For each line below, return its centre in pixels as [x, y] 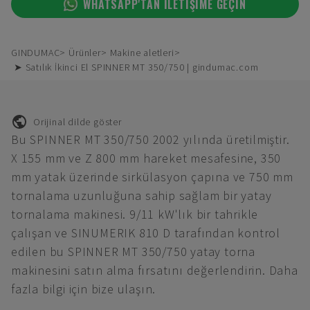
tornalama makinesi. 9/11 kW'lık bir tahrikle [135, 214]
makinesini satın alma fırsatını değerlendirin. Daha [155, 270]
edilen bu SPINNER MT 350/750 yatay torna [133, 252]
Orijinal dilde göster [77, 121]
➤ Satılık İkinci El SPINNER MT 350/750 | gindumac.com [136, 67]
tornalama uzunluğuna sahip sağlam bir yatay [142, 195]
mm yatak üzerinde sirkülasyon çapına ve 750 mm [152, 177]
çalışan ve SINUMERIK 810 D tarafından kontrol [146, 233]
